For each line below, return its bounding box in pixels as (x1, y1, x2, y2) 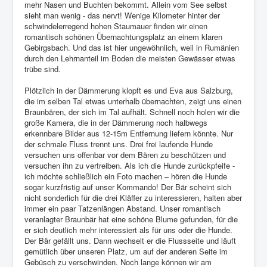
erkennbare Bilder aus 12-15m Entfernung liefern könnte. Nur (24, 128, 233, 139)
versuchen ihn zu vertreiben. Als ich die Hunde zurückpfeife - (24, 160, 235, 172)
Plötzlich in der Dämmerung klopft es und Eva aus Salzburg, (24, 85, 233, 97)
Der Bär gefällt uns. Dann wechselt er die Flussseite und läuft (24, 235, 236, 247)
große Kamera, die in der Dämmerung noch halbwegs (24, 117, 207, 129)
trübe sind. (24, 63, 61, 75)
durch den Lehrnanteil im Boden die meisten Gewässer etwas (24, 52, 235, 64)
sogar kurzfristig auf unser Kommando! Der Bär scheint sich (24, 181, 231, 193)
